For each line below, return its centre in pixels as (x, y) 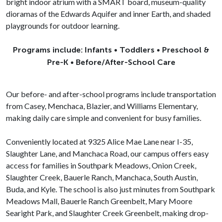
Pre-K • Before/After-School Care (111, 62)
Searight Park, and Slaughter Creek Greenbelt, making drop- (107, 213)
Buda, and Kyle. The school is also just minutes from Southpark (111, 189)
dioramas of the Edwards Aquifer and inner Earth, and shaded (108, 14)
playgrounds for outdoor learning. (63, 26)
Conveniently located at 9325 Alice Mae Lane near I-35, (99, 141)
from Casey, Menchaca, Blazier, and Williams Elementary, (102, 106)
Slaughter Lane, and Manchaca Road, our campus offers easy (107, 153)
